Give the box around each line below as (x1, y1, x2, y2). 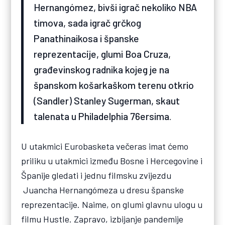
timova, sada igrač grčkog (34, 17, 142, 29)
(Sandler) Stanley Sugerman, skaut (34, 94, 180, 107)
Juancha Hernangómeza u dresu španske (21, 184, 184, 196)
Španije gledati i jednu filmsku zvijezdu (21, 170, 172, 181)
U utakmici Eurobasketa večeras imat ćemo (21, 141, 189, 152)
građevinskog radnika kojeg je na (34, 63, 170, 76)
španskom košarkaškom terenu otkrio (34, 79, 194, 91)
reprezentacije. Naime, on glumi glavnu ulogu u (21, 199, 203, 210)
